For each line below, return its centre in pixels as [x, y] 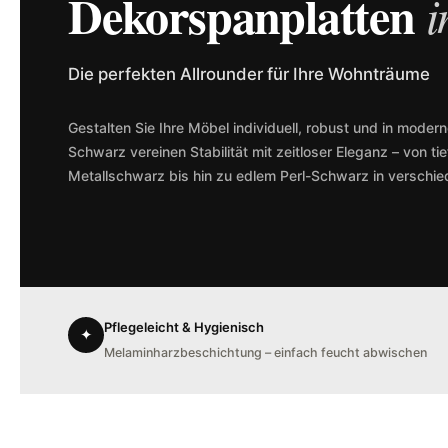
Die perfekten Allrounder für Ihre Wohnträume [249, 74]
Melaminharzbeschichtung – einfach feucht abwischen [265, 353]
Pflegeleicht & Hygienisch [184, 327]
